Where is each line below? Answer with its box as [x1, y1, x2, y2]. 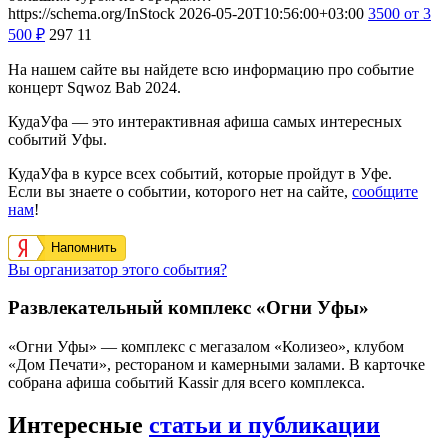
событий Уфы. [8, 130, 107, 148]
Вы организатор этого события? [8, 260, 227, 278]
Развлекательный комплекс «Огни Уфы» [8, 297, 369, 319]
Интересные [8, 412, 149, 438]
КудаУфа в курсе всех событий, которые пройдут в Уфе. [8, 164, 392, 182]
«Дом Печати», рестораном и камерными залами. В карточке [8, 356, 425, 374]
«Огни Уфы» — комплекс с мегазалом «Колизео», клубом [8, 338, 404, 356]
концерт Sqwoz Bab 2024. [8, 78, 181, 96]
